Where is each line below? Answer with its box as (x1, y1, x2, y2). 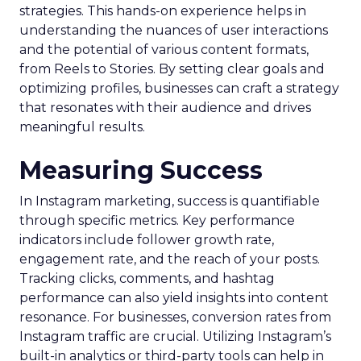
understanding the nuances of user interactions (19, 23, 328, 38)
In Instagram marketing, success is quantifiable (19, 193, 320, 209)
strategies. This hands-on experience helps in (19, 3, 306, 19)
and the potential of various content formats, (19, 42, 309, 57)
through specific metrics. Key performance (19, 213, 295, 228)
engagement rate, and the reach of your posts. (19, 251, 320, 267)
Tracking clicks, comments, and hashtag (19, 271, 275, 286)
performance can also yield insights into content (19, 290, 329, 305)
